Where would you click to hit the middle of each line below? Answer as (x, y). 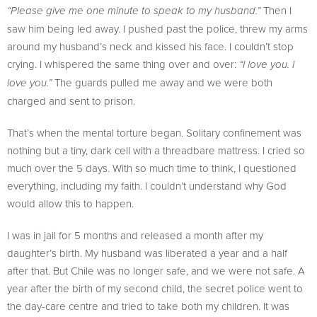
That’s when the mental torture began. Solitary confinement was (154, 133)
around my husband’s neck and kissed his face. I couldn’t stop (150, 47)
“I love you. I (267, 65)
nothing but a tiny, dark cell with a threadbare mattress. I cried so (156, 151)
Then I (276, 11)
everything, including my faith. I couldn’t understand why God (147, 186)
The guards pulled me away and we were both (162, 83)
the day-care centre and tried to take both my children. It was (148, 306)
